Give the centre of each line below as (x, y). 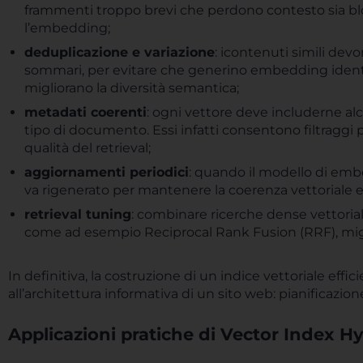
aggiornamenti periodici (107, 172)
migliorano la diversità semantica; (132, 88)
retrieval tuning (78, 214)
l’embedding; (67, 28)
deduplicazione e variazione (120, 52)
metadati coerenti (85, 112)
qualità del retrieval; (88, 148)
